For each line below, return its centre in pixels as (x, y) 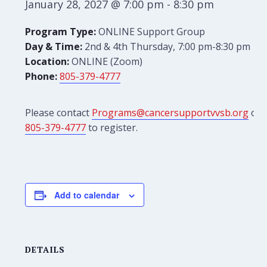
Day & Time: (54, 46)
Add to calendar (87, 195)
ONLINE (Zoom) (106, 61)
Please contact (59, 113)
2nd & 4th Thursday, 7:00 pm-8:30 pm (167, 46)
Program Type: (61, 32)
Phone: (41, 76)
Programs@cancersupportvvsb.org (170, 113)
